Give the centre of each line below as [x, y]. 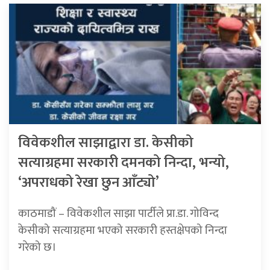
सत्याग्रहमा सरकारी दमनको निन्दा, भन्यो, [124, 162]
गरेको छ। [37, 247]
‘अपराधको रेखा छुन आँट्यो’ [89, 182]
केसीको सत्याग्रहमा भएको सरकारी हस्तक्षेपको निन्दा [123, 230]
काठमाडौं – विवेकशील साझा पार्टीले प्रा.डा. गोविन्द [118, 213]
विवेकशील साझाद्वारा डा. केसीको [106, 143]
